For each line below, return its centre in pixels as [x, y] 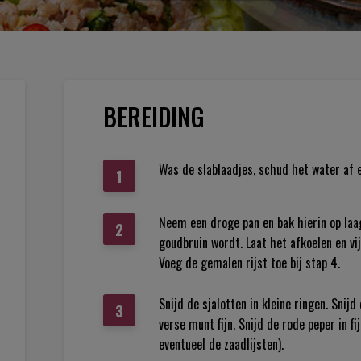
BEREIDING [154, 116]
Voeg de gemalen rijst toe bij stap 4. [249, 263]
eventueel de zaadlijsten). [221, 344]
